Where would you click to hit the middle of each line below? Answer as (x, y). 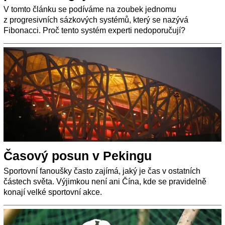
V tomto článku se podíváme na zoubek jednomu (90, 10)
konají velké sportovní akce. (53, 192)
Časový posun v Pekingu (78, 156)
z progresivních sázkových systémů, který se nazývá (96, 20)
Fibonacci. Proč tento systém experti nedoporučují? (94, 31)
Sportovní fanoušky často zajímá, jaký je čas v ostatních (102, 171)
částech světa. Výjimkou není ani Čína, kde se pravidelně (105, 182)
